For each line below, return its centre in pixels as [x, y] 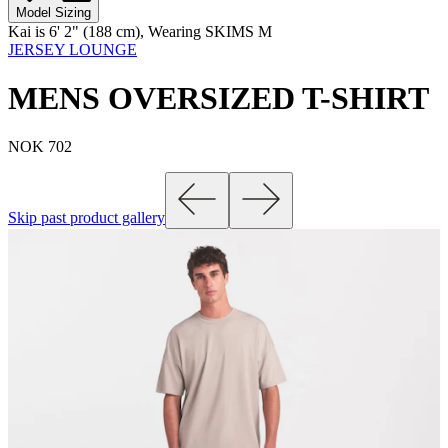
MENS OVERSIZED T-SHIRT [218, 97]
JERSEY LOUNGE [72, 49]
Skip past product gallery [86, 218]
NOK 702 [40, 147]
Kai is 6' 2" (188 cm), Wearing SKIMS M [140, 31]
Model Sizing [53, 12]
